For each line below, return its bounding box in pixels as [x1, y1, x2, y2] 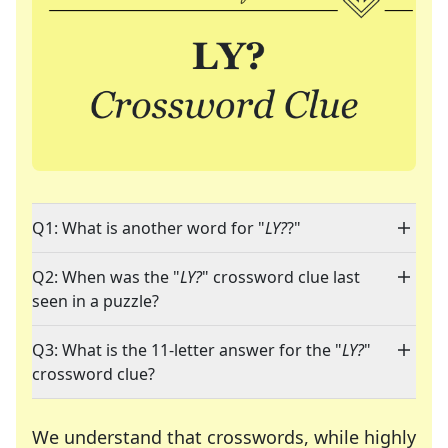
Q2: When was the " [32, 266, 180, 289]
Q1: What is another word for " [32, 217, 265, 240]
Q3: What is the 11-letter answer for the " [32, 339, 342, 362]
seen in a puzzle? [32, 290, 159, 313]
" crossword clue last [202, 266, 360, 289]
